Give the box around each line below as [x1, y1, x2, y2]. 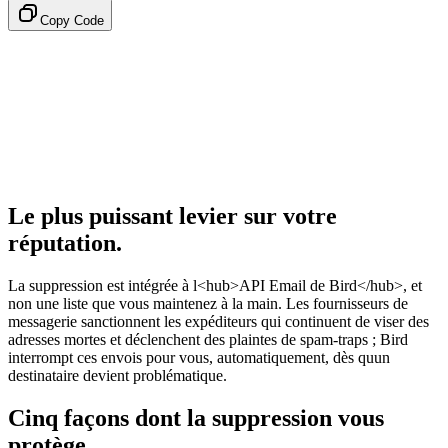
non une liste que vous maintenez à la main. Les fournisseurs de [8, 294, 408, 312]
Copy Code [40, 12, 104, 28]
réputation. [8, 229, 122, 256]
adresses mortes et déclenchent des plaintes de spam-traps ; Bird [8, 330, 408, 348]
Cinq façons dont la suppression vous [8, 404, 384, 431]
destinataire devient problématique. [8, 366, 227, 384]
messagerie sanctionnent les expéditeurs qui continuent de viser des [8, 312, 429, 330]
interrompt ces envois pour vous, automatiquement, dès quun [8, 348, 390, 366]
